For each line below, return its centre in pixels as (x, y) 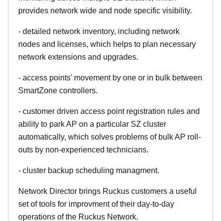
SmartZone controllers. (58, 90)
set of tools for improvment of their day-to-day (96, 204)
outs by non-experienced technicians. (83, 149)
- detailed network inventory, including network (99, 31)
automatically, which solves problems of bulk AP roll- (110, 137)
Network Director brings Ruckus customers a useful (108, 191)
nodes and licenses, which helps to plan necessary (107, 44)
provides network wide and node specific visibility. (105, 10)
